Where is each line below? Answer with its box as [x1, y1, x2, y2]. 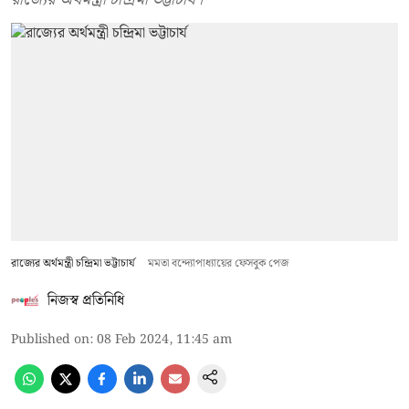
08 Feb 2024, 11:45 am [97, 329, 232, 350]
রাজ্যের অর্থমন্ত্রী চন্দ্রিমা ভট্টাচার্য [11, 254, 137, 272]
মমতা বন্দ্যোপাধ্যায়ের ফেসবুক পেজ [148, 254, 288, 272]
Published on [11, 329, 89, 350]
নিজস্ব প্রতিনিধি [47, 288, 124, 312]
